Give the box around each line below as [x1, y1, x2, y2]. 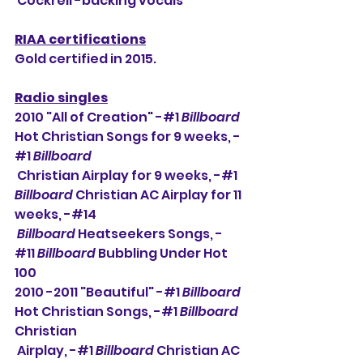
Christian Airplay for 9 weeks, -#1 [17, 166, 240, 185]
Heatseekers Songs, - [75, 224, 223, 243]
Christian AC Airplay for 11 [73, 186, 244, 204]
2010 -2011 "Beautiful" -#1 [15, 283, 182, 301]
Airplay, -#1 [17, 341, 96, 360]
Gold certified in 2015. [15, 49, 156, 68]
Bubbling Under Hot [96, 244, 230, 263]
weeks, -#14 [15, 205, 99, 224]
